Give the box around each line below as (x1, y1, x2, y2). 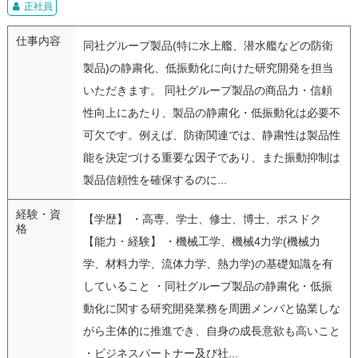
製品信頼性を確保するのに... (82, 173, 227, 186)
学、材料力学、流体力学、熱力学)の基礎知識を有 (82, 257, 333, 270)
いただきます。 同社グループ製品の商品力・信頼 (82, 83, 332, 97)
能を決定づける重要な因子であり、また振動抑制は (82, 150, 340, 164)
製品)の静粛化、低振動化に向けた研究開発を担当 (82, 61, 333, 74)
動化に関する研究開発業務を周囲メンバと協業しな (82, 301, 340, 315)
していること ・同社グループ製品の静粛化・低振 (82, 279, 332, 292)
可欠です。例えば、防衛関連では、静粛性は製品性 (82, 128, 340, 141)
